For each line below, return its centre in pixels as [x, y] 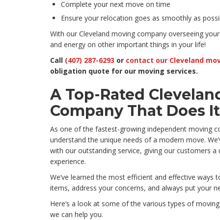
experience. [68, 162]
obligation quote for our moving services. [124, 71]
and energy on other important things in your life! [128, 45]
